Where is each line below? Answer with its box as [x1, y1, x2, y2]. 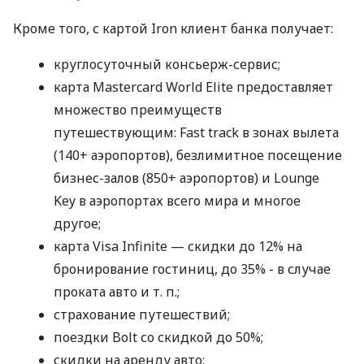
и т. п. [141, 283, 177, 301]
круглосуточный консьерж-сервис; [54, 55, 280, 74]
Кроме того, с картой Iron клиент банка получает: [13, 19, 333, 38]
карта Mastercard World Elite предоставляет [54, 78, 333, 97]
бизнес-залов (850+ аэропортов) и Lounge [54, 169, 319, 188]
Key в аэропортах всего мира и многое [54, 192, 301, 210]
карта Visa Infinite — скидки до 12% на [54, 237, 302, 256]
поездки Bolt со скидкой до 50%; [54, 328, 263, 347]
